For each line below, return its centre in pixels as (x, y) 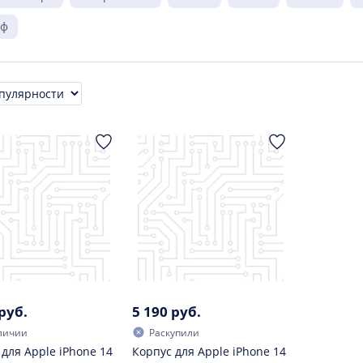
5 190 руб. (166, 311)
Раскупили (174, 332)
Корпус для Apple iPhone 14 (209, 351)
